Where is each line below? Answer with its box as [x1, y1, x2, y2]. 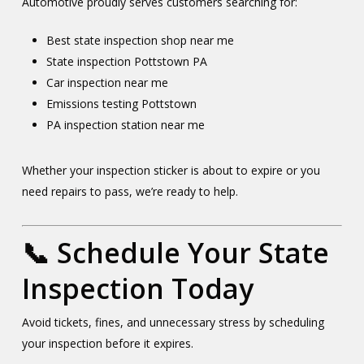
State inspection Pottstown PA [45, 54, 207, 69]
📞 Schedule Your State [21, 234, 329, 271]
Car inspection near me [45, 75, 168, 90]
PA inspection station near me [45, 117, 205, 132]
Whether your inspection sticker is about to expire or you [21, 162, 320, 178]
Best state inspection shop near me [45, 32, 234, 48]
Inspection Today [21, 270, 253, 307]
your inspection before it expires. [21, 336, 193, 351]
